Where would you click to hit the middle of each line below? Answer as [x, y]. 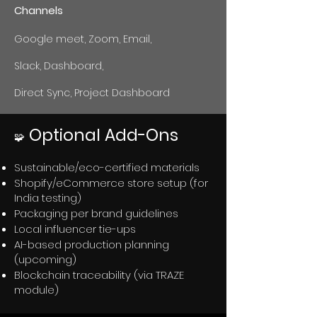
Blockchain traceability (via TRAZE [99, 275]
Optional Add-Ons [102, 135]
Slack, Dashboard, [59, 66]
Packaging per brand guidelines [96, 213]
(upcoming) [45, 259]
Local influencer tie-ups [75, 229]
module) [36, 290]
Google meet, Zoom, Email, [83, 39]
